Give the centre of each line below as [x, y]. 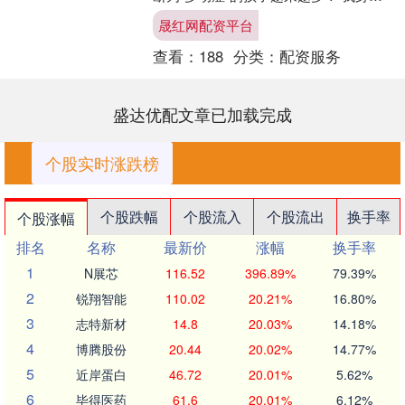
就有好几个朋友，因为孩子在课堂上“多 [270, 15]
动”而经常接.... [196, 35]
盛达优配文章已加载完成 [202, 114]
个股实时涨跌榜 [102, 163]
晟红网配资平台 [205, 25]
